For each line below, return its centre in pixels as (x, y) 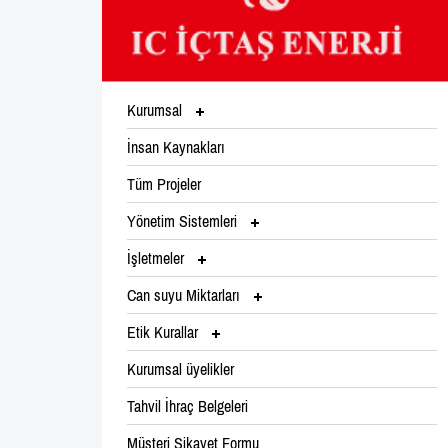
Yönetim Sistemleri (184, 220)
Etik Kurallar (164, 331)
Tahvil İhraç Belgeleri (187, 405)
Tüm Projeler (164, 183)
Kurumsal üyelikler (180, 368)
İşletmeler (157, 257)
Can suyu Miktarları (185, 294)
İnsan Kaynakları (176, 146)
